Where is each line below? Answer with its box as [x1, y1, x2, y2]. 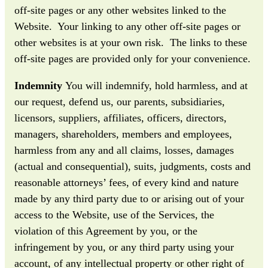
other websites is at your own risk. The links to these [14, 36, 247, 48]
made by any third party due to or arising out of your [14, 192, 244, 205]
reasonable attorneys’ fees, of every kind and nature [14, 176, 239, 188]
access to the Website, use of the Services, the [14, 208, 214, 221]
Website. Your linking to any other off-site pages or [14, 20, 240, 32]
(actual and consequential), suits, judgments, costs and [14, 160, 251, 172]
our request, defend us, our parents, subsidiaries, [14, 95, 225, 108]
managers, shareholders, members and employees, [14, 127, 232, 140]
